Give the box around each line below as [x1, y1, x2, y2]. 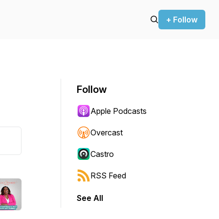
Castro [90, 149, 114, 159]
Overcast [90, 128, 123, 137]
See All [77, 193, 103, 203]
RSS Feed [90, 171, 126, 180]
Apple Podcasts [90, 106, 147, 116]
